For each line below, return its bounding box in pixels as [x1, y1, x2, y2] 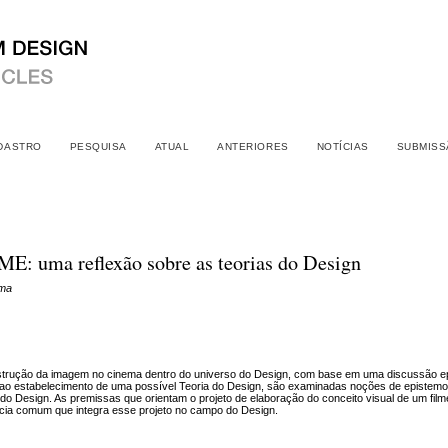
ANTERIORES [217, 141, 289, 152]
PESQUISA [69, 141, 127, 152]
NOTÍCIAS [316, 141, 369, 152]
